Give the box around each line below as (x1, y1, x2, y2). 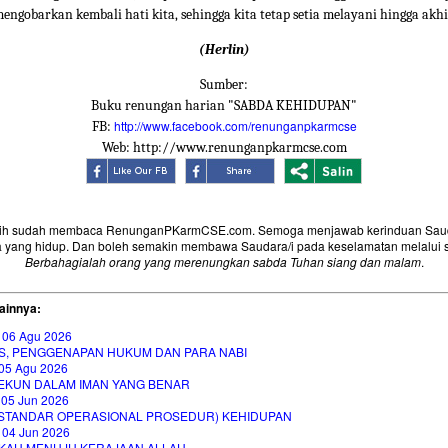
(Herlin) (198, 41, 250, 59)
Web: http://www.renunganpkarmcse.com (101, 139, 347, 157)
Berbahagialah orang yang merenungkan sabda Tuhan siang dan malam (24, 253, 421, 271)
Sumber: (200, 76, 248, 94)
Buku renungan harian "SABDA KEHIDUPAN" (91, 97, 357, 115)
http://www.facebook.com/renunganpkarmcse (113, 117, 357, 135)
